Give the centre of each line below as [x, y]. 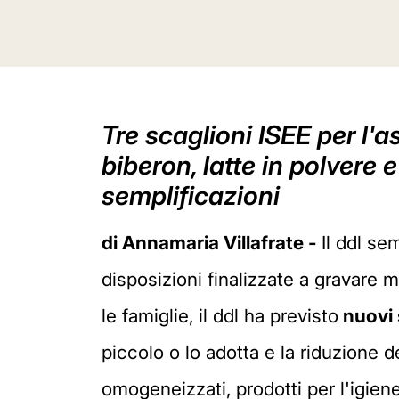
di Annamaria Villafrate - [212, 243]
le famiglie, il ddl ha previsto [220, 316]
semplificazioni [191, 196]
